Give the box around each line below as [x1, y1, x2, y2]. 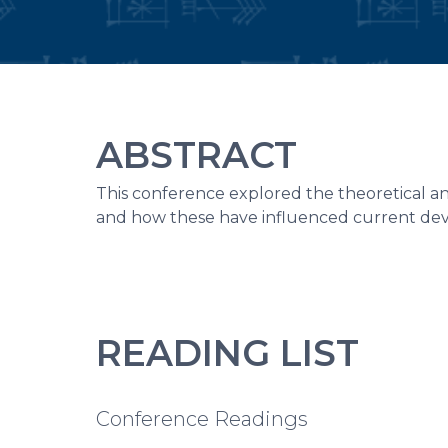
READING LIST [96, 331, 359, 375]
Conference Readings [96, 407, 308, 431]
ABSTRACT [96, 133, 297, 177]
